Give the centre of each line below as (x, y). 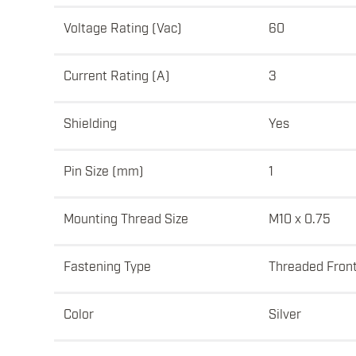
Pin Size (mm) (104, 170)
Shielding (90, 123)
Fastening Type (107, 266)
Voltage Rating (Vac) (123, 27)
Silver (285, 313)
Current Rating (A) (117, 75)
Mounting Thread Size (126, 218)
